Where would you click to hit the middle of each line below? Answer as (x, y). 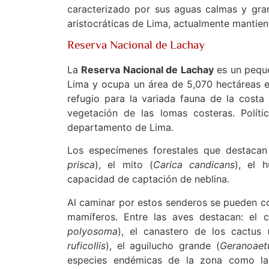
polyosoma (92, 231)
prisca (81, 165)
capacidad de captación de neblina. (148, 179)
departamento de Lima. (120, 127)
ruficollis (86, 245)
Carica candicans (194, 165)
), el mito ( (124, 165)
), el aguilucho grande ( (163, 245)
